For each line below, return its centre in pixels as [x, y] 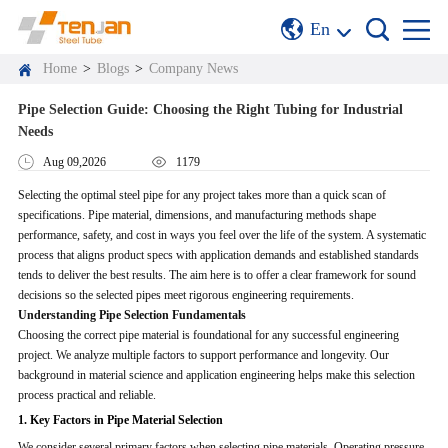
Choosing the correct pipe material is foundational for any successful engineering [208, 334]
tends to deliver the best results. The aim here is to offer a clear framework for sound [216, 274]
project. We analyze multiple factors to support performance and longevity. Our [203, 354]
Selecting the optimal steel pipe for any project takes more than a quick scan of [201, 194]
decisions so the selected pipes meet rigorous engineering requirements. [185, 294]
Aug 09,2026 [75, 162]
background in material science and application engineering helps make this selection [216, 374]
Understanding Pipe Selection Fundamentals [131, 314]
